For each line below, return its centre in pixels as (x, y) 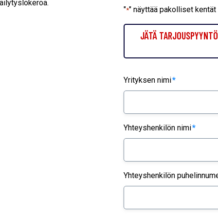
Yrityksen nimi (147, 80)
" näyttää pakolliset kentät (173, 10)
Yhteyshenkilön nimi (157, 128)
